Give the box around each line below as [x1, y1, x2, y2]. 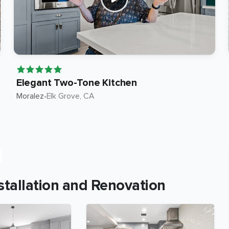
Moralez [16, 91, 44, 101]
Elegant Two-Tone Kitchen [16, 76, 138, 89]
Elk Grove [46, 91, 80, 101]
